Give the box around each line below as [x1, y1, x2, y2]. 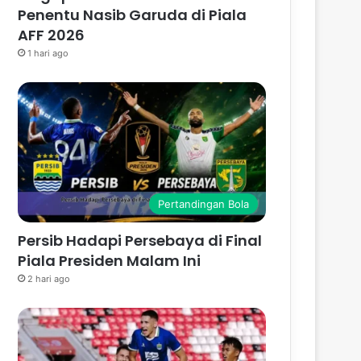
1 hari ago [27, 48, 69, 60]
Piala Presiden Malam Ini [18, 250, 201, 271]
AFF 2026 [18, 25, 85, 46]
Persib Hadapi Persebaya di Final [18, 230, 263, 251]
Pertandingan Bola [158, 197, 249, 210]
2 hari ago [27, 272, 71, 284]
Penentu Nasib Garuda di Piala [18, 5, 247, 26]
